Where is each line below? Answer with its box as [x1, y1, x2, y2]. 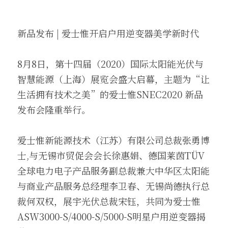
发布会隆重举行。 [17, 103, 91, 116]
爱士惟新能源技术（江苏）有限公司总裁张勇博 [17, 133, 210, 147]
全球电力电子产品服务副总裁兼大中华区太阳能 [17, 164, 210, 177]
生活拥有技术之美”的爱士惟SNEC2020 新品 [17, 88, 203, 101]
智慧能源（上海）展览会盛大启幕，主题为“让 [17, 72, 210, 85]
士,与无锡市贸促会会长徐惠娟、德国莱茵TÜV [17, 149, 205, 162]
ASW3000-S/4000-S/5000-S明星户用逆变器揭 [17, 210, 206, 223]
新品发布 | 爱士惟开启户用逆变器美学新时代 [17, 26, 199, 40]
